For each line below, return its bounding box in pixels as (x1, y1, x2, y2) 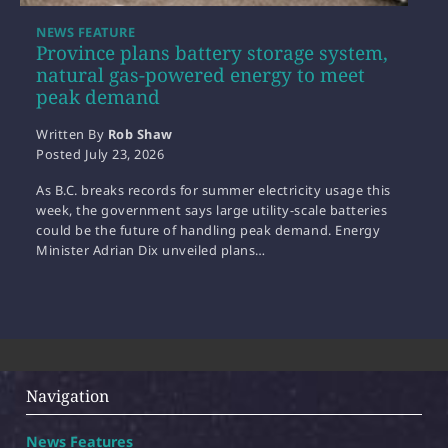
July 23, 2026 (84, 145, 165, 164)
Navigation (26, 385, 109, 408)
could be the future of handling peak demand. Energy (36, 221, 381, 240)
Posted (36, 145, 85, 164)
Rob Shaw (107, 125, 173, 144)
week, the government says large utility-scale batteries (36, 201, 388, 220)
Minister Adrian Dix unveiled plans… (36, 241, 266, 260)
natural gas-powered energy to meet (36, 62, 365, 89)
